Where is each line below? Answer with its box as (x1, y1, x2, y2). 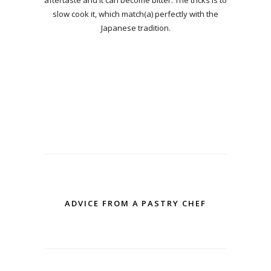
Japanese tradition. (100, 22, 171, 33)
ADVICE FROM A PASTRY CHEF (65, 198, 206, 209)
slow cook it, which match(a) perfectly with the (53, 8, 218, 19)
